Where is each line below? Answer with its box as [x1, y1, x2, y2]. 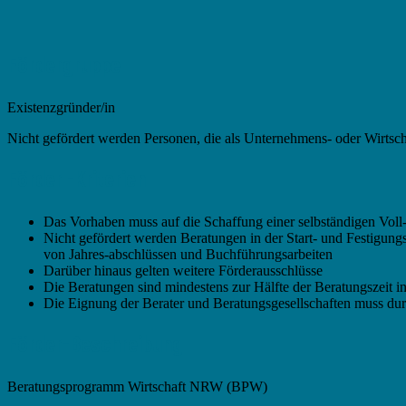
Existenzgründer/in [7, 99, 115, 115]
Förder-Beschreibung [7, 332, 183, 357]
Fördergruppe [7, 53, 121, 78]
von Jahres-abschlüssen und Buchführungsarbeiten [43, 246, 333, 262]
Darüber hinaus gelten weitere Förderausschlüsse [43, 262, 323, 278]
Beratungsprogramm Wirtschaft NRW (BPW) [7, 378, 267, 394]
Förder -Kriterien [7, 167, 146, 192]
